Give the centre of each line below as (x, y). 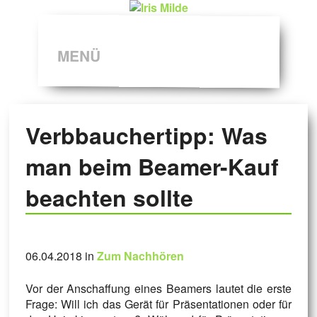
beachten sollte (109, 198)
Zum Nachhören (140, 256)
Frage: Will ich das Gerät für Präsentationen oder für (158, 304)
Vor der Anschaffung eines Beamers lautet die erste (158, 289)
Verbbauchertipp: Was (146, 136)
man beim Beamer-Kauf (152, 167)
